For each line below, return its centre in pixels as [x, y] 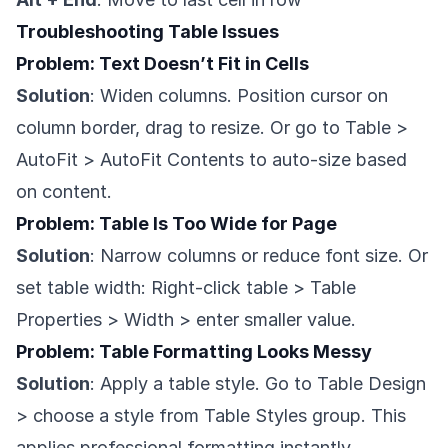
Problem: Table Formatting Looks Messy [194, 352]
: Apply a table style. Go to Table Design [258, 384]
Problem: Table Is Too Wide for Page [176, 224]
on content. [64, 192]
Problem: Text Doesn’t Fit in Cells [162, 64]
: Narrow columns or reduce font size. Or [259, 256]
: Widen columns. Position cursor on [239, 96]
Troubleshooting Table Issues [147, 32]
